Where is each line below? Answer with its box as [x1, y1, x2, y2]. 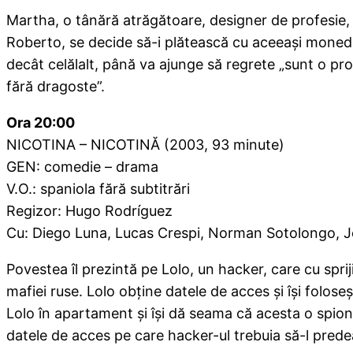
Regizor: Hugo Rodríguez [6, 203, 173, 220]
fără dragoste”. [6, 78, 105, 95]
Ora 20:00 [6, 114, 75, 132]
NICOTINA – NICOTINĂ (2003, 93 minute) [6, 136, 284, 154]
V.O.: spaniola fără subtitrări [6, 180, 190, 198]
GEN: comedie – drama [6, 158, 158, 176]
